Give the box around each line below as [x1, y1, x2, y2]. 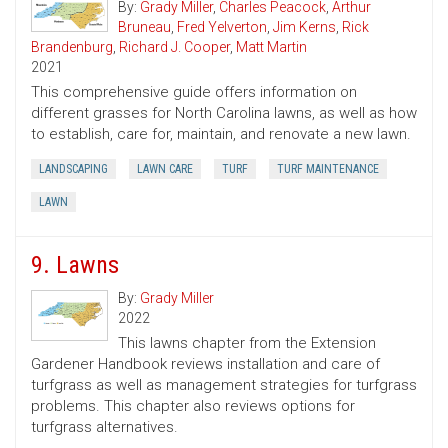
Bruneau [118, 19, 171, 36]
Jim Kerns [273, 19, 336, 36]
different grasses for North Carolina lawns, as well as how [31, 104, 417, 123]
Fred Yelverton [177, 19, 267, 36]
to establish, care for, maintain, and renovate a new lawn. [31, 125, 411, 144]
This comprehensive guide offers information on [31, 83, 357, 102]
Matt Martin [236, 39, 307, 56]
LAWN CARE [137, 162, 193, 177]
